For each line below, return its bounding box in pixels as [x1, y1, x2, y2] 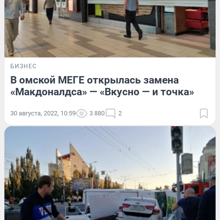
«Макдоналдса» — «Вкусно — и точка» [10, 85, 194, 98]
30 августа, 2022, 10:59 [10, 109, 76, 117]
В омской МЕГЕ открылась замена [10, 74, 179, 86]
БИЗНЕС [10, 62, 37, 70]
